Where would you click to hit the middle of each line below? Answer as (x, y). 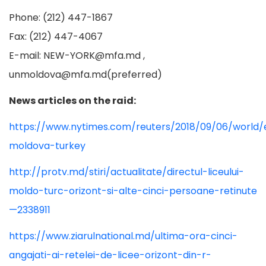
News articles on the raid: (72, 101)
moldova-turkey (47, 146)
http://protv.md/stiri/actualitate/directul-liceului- (126, 172)
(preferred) (134, 75)
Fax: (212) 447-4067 (56, 37)
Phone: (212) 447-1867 (61, 18)
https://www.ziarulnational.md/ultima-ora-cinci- (123, 236)
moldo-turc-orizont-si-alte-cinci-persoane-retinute (133, 191)
